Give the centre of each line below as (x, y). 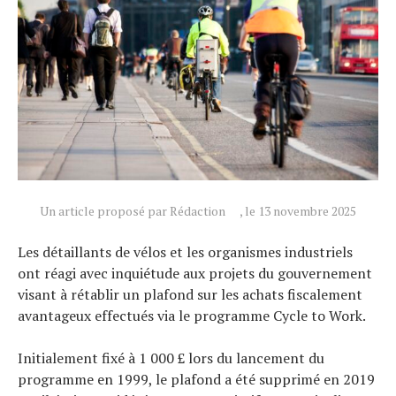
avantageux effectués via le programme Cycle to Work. (192, 315)
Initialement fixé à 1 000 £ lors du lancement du (171, 358)
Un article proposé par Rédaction (133, 210)
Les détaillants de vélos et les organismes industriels (185, 251)
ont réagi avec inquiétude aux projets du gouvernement (195, 273)
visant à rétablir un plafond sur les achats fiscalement (190, 294)
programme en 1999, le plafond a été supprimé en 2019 (196, 379)
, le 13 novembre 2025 (298, 210)
